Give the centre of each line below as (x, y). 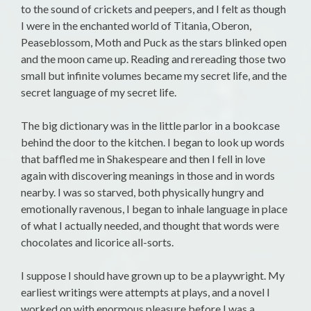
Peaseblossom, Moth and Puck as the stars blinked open (154, 42)
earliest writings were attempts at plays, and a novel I (145, 292)
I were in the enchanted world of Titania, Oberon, (136, 26)
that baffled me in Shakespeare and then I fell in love (143, 159)
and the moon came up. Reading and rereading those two (153, 59)
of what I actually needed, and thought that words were (150, 226)
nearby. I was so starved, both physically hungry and (142, 192)
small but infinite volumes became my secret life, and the (154, 76)
